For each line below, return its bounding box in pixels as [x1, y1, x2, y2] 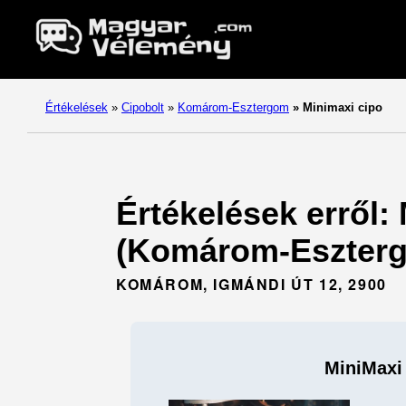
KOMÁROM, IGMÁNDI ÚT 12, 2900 [116, 273, 387, 295]
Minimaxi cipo [299, 100, 382, 114]
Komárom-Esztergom [178, 100, 289, 114]
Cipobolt [121, 100, 164, 114]
